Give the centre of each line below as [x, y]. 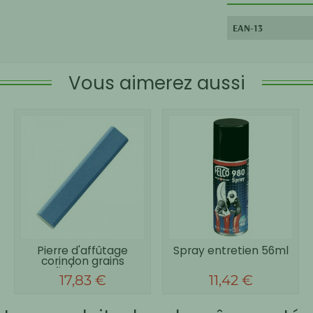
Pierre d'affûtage [82, 250]
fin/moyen [82, 271]
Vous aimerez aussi [156, 83]
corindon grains [82, 261]
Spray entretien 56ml [231, 250]
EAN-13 [247, 28]
